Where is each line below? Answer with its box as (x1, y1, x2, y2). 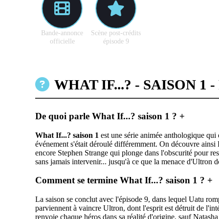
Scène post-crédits (91, 29, 141, 37)
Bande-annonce (41, 29, 83, 37)
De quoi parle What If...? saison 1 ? (35, 110, 179, 121)
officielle (49, 37, 75, 45)
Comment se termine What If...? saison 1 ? (35, 175, 207, 186)
